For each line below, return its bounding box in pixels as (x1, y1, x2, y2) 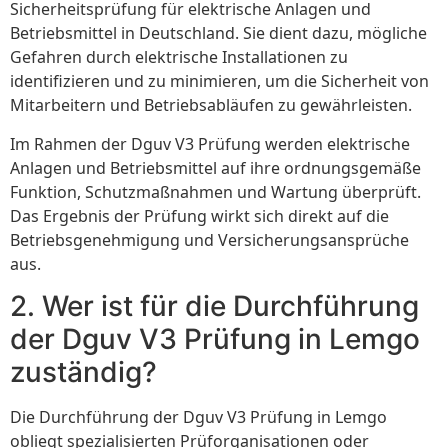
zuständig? (10, 355, 157, 390)
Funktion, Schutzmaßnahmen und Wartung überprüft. (10, 180, 421, 203)
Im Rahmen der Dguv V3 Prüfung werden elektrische (10, 132, 410, 155)
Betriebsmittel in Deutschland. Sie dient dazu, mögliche (10, 22, 427, 45)
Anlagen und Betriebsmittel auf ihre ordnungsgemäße (10, 156, 421, 179)
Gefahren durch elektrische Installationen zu (10, 46, 348, 69)
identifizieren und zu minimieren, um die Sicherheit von (10, 70, 429, 93)
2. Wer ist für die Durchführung (10, 289, 419, 324)
